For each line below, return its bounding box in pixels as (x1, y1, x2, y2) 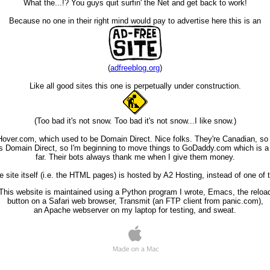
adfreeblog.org (110, 63, 160, 73)
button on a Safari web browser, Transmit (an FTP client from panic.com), (7, 196, 263, 206)
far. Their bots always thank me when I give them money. (35, 152, 235, 162)
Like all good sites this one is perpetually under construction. (29, 81, 241, 91)
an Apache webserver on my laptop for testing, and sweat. (34, 206, 236, 215)
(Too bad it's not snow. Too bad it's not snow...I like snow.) (34, 116, 236, 126)
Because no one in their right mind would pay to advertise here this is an (9, 16, 261, 26)
